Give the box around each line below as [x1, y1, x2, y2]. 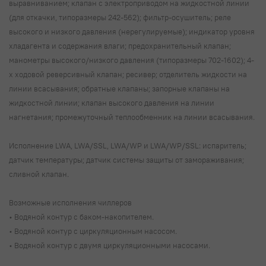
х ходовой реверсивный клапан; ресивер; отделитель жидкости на [9, 69, 247, 79]
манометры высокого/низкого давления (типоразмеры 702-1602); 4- [9, 55, 254, 65]
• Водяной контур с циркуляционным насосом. [9, 226, 179, 236]
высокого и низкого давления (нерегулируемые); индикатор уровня [9, 26, 255, 36]
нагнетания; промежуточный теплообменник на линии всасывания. [9, 112, 256, 122]
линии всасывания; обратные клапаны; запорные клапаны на [9, 83, 230, 93]
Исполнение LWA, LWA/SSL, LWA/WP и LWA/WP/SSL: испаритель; [9, 140, 246, 150]
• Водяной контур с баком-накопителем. [9, 211, 156, 221]
